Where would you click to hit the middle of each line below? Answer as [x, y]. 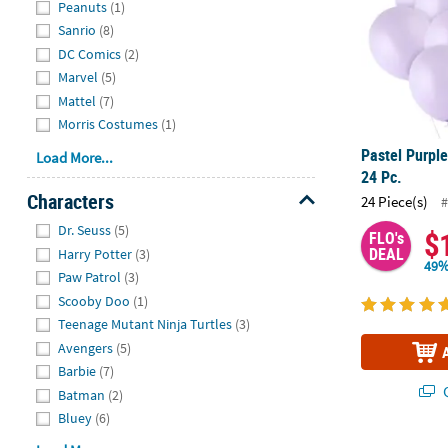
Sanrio [77, 30]
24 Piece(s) [395, 201]
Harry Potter [95, 253]
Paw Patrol [90, 277]
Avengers [86, 347]
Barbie [77, 371]
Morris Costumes [108, 124]
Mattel [77, 100]
